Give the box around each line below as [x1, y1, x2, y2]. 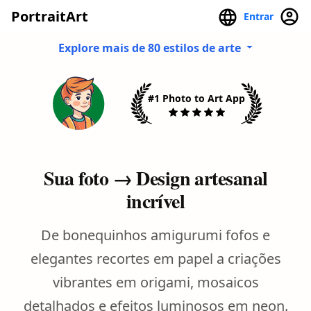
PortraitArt [11, 6, 88, 26]
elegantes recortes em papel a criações [30, 249, 281, 268]
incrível [126, 186, 185, 215]
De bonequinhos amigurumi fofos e [41, 225, 270, 244]
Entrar [244, 10, 279, 24]
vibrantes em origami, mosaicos [52, 272, 259, 292]
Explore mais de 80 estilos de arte [58, 40, 244, 56]
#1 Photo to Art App [148, 91, 245, 105]
